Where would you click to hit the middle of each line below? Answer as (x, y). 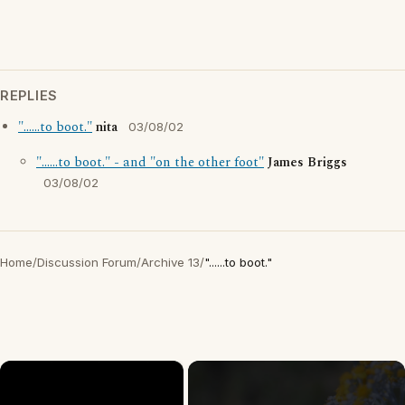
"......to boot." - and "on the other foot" (150, 163)
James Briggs (307, 163)
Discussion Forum (87, 262)
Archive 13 (170, 262)
